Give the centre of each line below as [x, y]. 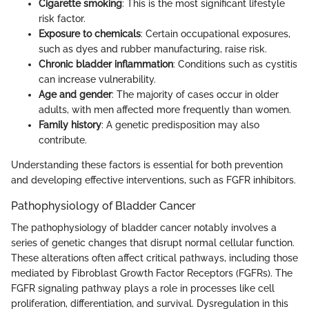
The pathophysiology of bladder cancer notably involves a [144, 228]
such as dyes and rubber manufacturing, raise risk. [153, 49]
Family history [70, 124]
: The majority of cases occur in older [195, 94]
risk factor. [62, 18]
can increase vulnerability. [97, 79]
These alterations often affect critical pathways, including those [154, 258]
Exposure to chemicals [90, 33]
